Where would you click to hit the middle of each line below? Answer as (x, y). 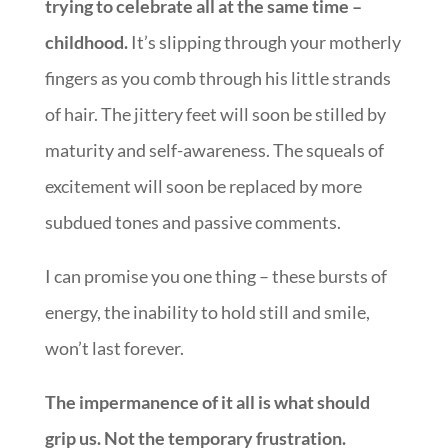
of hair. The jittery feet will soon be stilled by (215, 114)
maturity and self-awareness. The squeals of (214, 150)
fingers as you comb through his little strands (217, 78)
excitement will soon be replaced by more (203, 186)
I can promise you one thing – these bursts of (215, 276)
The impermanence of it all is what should (207, 402)
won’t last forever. (114, 348)
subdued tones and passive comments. (192, 222)
